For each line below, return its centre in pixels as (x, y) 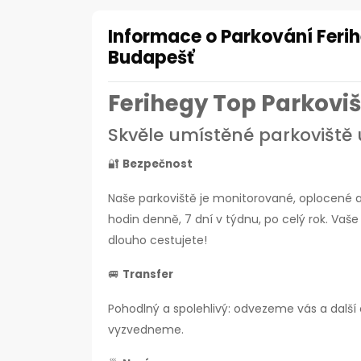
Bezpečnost (158, 164)
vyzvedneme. (146, 330)
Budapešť (151, 58)
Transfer (148, 274)
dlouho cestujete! (159, 240)
